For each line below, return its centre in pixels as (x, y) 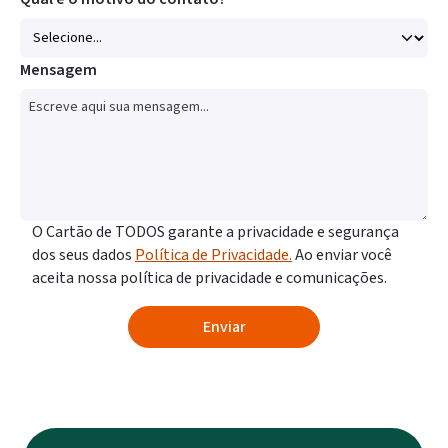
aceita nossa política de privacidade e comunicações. (209, 278)
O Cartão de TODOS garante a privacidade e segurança (215, 232)
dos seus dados (83, 255)
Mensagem (58, 70)
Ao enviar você (342, 255)
